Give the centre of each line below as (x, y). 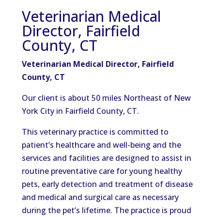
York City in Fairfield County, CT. (80, 111)
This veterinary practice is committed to (95, 132)
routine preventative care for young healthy (102, 171)
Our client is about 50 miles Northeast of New (106, 98)
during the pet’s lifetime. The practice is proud (106, 210)
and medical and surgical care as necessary (100, 197)
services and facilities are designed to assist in (106, 158)
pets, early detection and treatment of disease (107, 184)
